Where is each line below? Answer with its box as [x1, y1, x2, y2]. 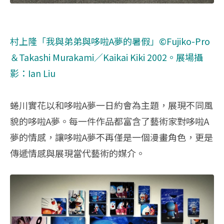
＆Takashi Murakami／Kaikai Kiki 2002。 [10, 50, 176, 63]
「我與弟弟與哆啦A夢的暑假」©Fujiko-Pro [37, 34, 210, 47]
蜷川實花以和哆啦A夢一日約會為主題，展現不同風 [10, 98, 213, 111]
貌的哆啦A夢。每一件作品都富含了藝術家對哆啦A [10, 114, 209, 127]
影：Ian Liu [10, 66, 55, 79]
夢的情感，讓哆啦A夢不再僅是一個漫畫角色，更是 [10, 130, 213, 143]
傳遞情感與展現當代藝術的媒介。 [10, 146, 145, 159]
